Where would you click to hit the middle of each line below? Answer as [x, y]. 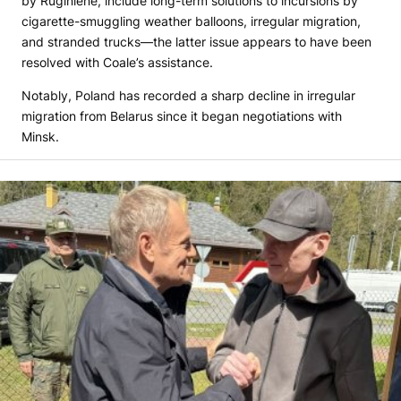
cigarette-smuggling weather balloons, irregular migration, [191, 21]
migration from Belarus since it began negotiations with [182, 116]
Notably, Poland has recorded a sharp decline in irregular [188, 96]
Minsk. [40, 137]
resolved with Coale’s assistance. [117, 63]
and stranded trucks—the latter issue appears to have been [196, 42]
